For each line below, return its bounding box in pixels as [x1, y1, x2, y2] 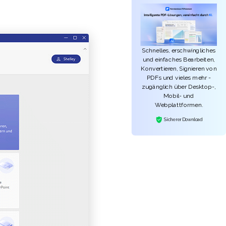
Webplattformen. [154, 101, 203, 109]
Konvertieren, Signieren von [141, 65, 217, 73]
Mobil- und [163, 92, 194, 100]
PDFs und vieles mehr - [146, 74, 211, 82]
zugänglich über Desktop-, [142, 83, 216, 91]
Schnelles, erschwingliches [142, 46, 216, 54]
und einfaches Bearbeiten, [143, 55, 215, 64]
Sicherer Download [162, 117, 202, 123]
